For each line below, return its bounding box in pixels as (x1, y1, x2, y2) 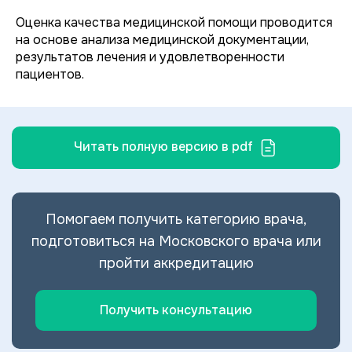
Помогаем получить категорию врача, (46, 211, 306, 228)
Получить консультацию (100, 302, 252, 318)
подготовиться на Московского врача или (31, 233, 321, 250)
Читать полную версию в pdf (74, 138, 259, 156)
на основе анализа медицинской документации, (16, 31, 309, 48)
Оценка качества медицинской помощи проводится (16, 14, 332, 31)
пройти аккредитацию (98, 255, 254, 272)
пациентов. (16, 66, 84, 82)
